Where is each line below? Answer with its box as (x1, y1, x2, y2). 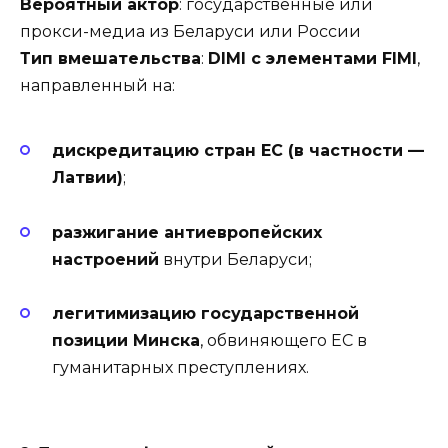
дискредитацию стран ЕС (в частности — (52, 141, 424, 161)
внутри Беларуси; (159, 249, 312, 269)
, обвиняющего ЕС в (200, 330, 367, 350)
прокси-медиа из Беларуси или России (20, 21, 361, 41)
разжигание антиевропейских (52, 222, 322, 242)
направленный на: (20, 75, 175, 95)
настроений (52, 249, 159, 269)
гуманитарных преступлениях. (52, 357, 309, 377)
